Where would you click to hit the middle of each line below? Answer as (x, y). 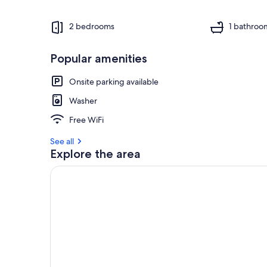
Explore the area (95, 153)
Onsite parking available (114, 81)
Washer (83, 100)
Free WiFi (86, 119)
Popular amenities (99, 58)
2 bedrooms (92, 27)
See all (62, 141)
